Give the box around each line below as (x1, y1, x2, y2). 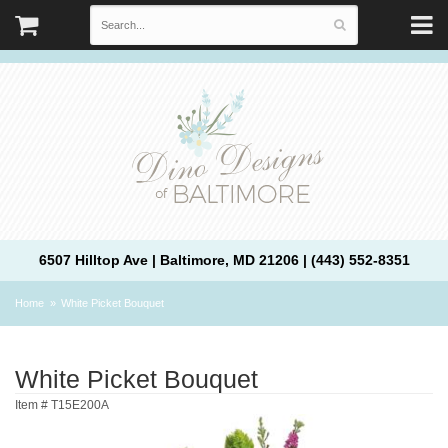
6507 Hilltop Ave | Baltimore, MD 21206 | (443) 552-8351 (38, 252, 410, 268)
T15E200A (51, 398, 109, 411)
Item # (15, 398, 51, 411)
